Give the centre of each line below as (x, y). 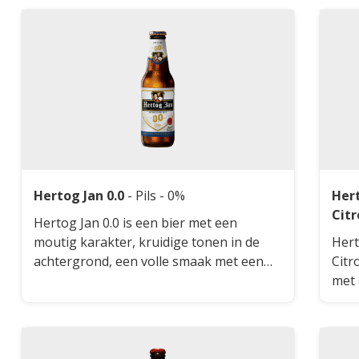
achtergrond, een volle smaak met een (148, 261)
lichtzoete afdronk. (89, 299)
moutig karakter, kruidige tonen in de (146, 242)
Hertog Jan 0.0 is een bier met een (135, 222)
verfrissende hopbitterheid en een (136, 280)
